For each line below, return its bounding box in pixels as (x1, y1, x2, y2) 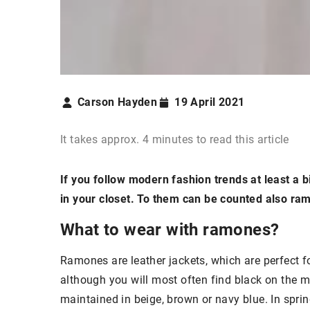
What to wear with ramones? (60, 220, 280, 239)
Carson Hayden (77, 95, 158, 109)
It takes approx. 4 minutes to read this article (60, 133, 289, 146)
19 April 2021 (174, 95, 245, 109)
